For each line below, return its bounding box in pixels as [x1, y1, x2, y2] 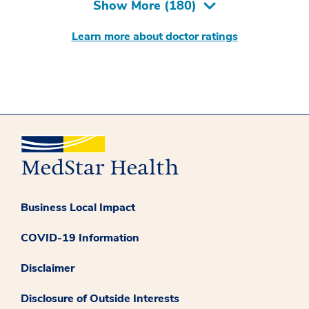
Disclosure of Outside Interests [21, 291, 179, 307]
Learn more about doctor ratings [71, 28, 238, 44]
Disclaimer [21, 261, 74, 277]
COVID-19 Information [21, 230, 139, 246]
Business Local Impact [21, 200, 135, 216]
